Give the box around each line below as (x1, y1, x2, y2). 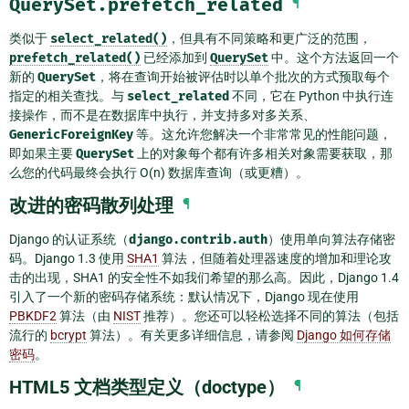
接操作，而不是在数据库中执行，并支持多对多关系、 (9, 107, 316, 122)
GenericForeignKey (9, 126, 133, 142)
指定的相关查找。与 (9, 88, 127, 103)
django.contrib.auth (129, 231, 267, 247)
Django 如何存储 (297, 327, 391, 342)
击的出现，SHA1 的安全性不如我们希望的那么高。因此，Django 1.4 (9, 269, 399, 285)
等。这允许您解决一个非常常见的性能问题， (133, 126, 392, 142)
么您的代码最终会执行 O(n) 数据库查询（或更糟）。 (9, 164, 309, 180)
